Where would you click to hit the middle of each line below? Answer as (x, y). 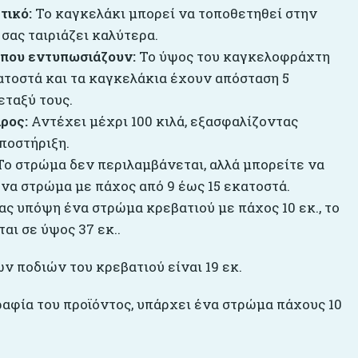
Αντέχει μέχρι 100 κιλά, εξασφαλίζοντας (163, 121)
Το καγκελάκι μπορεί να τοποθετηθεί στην (174, 13)
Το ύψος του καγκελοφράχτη (233, 56)
